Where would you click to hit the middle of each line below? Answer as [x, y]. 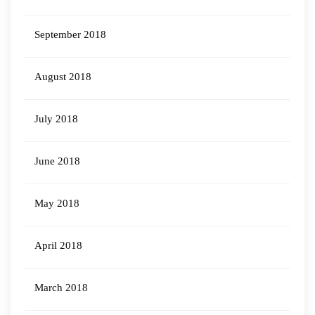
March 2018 [61, 288]
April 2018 [58, 245]
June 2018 [57, 161]
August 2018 [63, 77]
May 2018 [57, 203]
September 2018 [70, 34]
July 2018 [56, 119]
